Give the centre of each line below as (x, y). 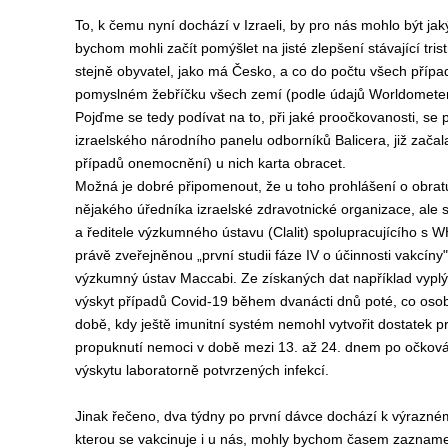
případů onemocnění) (145, 163)
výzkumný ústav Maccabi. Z (162, 278)
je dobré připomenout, (193, 186)
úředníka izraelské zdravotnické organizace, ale (289, 209)
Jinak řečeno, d (123, 416)
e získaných (287, 278)
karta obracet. (301, 163)
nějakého (105, 209)
